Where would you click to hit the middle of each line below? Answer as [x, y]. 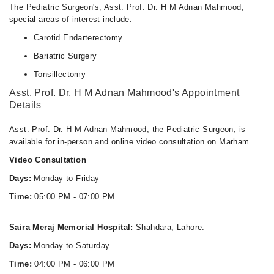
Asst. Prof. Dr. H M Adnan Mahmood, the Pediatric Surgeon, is [128, 129]
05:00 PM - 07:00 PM [73, 197]
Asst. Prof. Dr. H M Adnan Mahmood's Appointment [124, 93]
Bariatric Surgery [65, 56]
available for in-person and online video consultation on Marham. [131, 142]
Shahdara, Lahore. [170, 227]
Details [25, 105]
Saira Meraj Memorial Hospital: [73, 227]
